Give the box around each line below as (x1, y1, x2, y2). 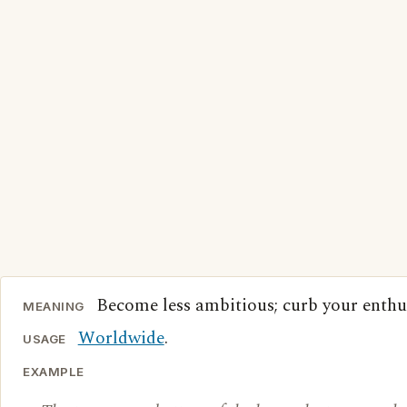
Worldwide (77, 325, 164, 352)
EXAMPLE (23, 364, 84, 379)
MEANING (23, 299, 84, 313)
